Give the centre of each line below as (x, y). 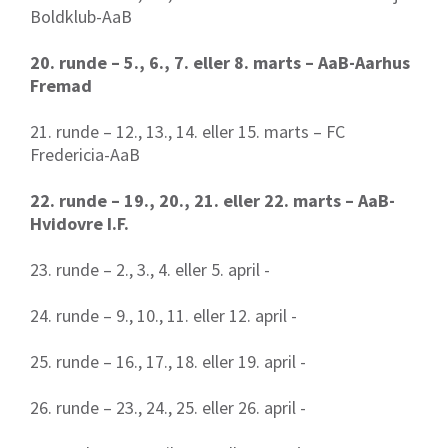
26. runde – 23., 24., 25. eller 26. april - (168, 408)
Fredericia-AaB (85, 155)
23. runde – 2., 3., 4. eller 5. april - (150, 270)
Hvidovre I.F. (79, 224)
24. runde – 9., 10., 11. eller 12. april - (163, 316)
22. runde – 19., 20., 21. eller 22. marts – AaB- (212, 201)
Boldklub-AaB (81, 17)
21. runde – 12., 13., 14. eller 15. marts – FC (187, 132)
